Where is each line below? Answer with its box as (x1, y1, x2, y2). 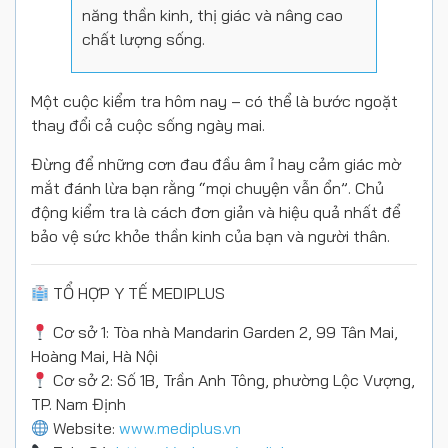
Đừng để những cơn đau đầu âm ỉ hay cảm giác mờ (31, 154, 401, 174)
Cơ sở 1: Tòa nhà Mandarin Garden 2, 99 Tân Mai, (49, 322, 399, 342)
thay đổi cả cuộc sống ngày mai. (31, 115, 265, 135)
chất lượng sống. (82, 29, 205, 49)
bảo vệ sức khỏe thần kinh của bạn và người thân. (31, 226, 390, 246)
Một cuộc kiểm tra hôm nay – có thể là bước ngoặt (31, 91, 398, 111)
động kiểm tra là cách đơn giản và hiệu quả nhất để (31, 202, 401, 222)
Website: (49, 418, 116, 438)
